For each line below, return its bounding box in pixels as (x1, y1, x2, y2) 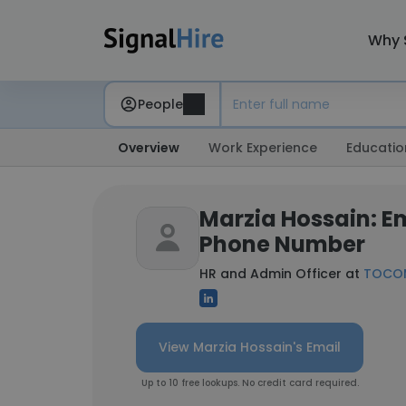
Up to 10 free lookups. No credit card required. (140, 376, 359, 390)
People (138, 94, 183, 113)
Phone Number (199, 229, 365, 259)
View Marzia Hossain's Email (159, 338, 341, 356)
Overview (118, 139, 179, 157)
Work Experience (208, 139, 317, 157)
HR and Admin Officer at (199, 265, 363, 283)
